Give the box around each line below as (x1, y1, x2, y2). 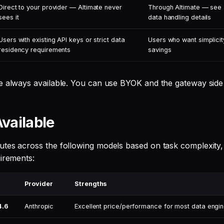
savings (148, 46, 171, 53)
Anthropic (24, 202, 54, 210)
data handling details (148, 13, 211, 21)
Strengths (74, 180, 107, 187)
